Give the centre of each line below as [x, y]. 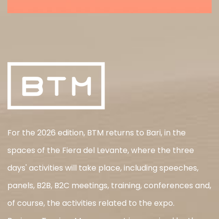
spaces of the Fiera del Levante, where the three [101, 150]
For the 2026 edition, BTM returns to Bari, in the [97, 132]
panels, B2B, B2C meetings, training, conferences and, [109, 185]
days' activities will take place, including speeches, [103, 168]
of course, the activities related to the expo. [91, 203]
